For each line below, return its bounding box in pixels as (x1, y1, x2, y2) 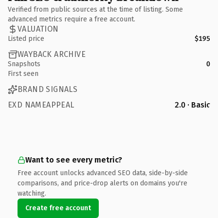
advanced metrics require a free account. (8, 15, 135, 23)
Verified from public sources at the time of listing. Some (8, 5, 183, 14)
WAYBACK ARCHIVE (18, 50, 86, 59)
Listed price (8, 34, 44, 43)
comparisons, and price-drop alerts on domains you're (18, 179, 187, 187)
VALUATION (18, 24, 59, 34)
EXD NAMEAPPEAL (8, 100, 74, 109)
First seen (8, 69, 38, 78)
